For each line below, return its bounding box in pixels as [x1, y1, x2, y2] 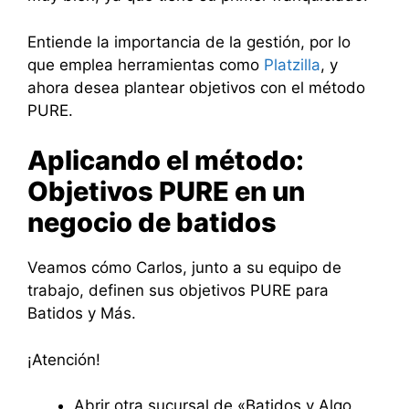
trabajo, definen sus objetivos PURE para [27, 281, 329, 299]
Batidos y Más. [27, 304, 136, 322]
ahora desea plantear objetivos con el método [27, 78, 365, 97]
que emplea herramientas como [27, 55, 264, 74]
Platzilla [264, 55, 320, 74]
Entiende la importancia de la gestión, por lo [27, 32, 351, 51]
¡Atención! [27, 350, 100, 369]
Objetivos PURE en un [27, 175, 305, 207]
